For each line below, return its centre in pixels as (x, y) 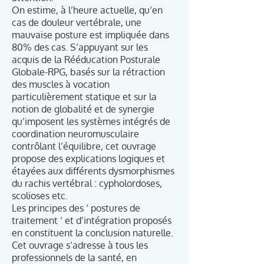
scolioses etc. (40, 196)
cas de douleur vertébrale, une (77, 22)
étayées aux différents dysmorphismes (93, 171)
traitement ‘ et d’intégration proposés (92, 220)
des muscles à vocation (61, 84)
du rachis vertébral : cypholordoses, (87, 183)
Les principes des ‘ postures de (76, 208)
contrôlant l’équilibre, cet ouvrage (84, 146)
